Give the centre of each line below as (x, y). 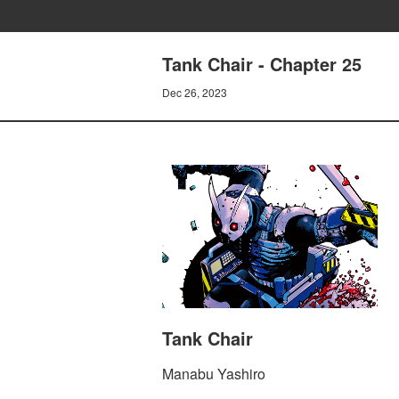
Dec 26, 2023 (195, 92)
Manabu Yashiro (214, 374)
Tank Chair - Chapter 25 (262, 64)
